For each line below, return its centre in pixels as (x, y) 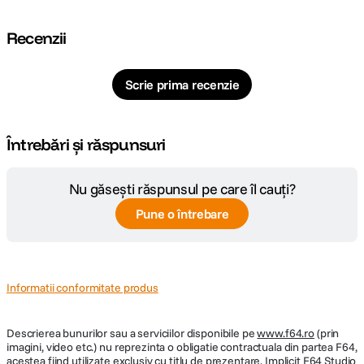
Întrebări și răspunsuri (86, 144)
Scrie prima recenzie (182, 84)
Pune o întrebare (182, 214)
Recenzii (37, 38)
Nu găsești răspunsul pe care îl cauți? (182, 189)
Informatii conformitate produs (82, 288)
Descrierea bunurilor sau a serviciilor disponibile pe (132, 333)
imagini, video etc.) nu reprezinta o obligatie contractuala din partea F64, (182, 347)
